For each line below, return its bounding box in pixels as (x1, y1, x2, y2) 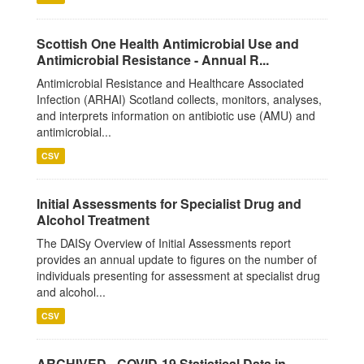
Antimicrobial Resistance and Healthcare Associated (37, 75, 304, 91)
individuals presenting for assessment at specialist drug (37, 267, 320, 284)
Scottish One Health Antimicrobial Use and (37, 34, 299, 53)
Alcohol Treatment (37, 210, 149, 229)
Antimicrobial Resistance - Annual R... (37, 50, 269, 69)
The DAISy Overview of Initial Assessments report (37, 235, 291, 251)
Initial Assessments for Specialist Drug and (37, 194, 301, 213)
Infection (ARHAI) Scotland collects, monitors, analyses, (37, 91, 322, 107)
